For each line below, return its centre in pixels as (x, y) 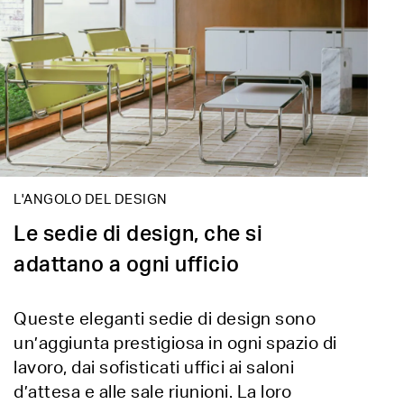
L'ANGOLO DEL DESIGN (91, 199)
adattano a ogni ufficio (127, 264)
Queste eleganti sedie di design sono (165, 319)
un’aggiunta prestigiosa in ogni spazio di (175, 344)
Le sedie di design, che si (138, 234)
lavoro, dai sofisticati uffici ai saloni (154, 368)
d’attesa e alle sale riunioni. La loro (152, 392)
